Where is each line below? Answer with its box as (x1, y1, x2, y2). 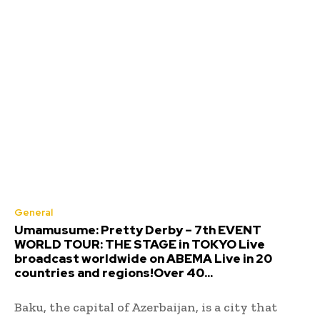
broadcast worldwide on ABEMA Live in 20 (14, 250, 272, 266)
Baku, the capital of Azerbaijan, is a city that (14, 299, 277, 315)
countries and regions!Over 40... (14, 264, 213, 281)
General (14, 206, 53, 219)
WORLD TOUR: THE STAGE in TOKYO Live (14, 236, 265, 252)
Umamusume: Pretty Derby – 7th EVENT (14, 221, 261, 238)
